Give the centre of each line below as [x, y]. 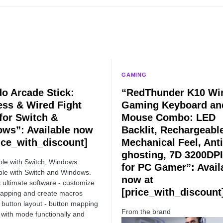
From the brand [147, 212]
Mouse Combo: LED [168, 117]
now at [137, 180]
